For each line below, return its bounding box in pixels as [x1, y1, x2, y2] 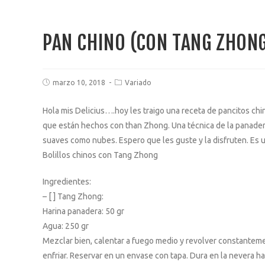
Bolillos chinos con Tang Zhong [43, 150, 158, 160]
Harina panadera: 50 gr [43, 206, 124, 216]
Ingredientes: [43, 177, 91, 186]
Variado [125, 79, 151, 86]
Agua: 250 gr [43, 221, 89, 231]
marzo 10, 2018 [53, 79, 105, 86]
